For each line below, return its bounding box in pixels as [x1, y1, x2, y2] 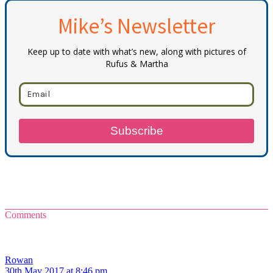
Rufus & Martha [105, 57, 168, 69]
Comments [5, 209, 46, 220]
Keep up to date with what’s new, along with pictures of [27, 45, 246, 57]
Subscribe [110, 124, 163, 137]
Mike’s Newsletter [58, 12, 215, 40]
